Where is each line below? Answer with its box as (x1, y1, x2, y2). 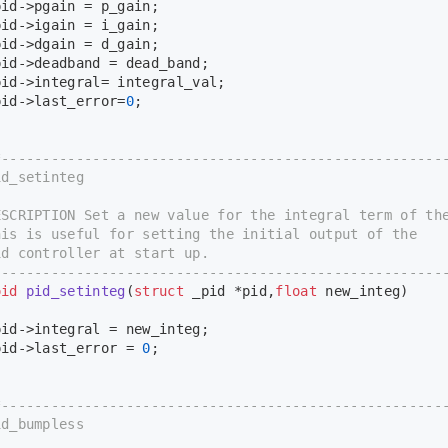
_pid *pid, (183, 283, 276, 300)
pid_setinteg (25, 283, 126, 300)
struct (134, 283, 184, 300)
